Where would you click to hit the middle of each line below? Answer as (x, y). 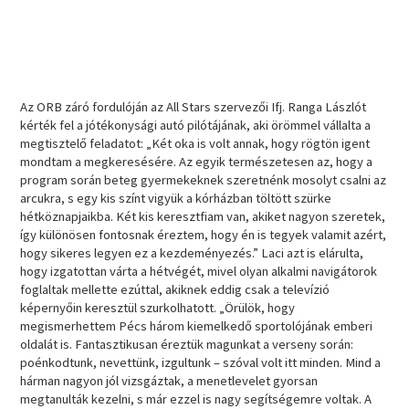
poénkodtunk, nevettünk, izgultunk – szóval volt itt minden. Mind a (201, 363)
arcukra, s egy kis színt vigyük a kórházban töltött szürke (176, 199)
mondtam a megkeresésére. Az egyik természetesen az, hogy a (197, 162)
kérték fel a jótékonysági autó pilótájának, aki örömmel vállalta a (196, 126)
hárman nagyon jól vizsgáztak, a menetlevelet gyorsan (169, 381)
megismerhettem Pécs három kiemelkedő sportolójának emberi (197, 326)
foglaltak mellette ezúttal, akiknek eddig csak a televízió (175, 290)
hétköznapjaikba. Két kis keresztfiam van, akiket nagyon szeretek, (203, 217)
